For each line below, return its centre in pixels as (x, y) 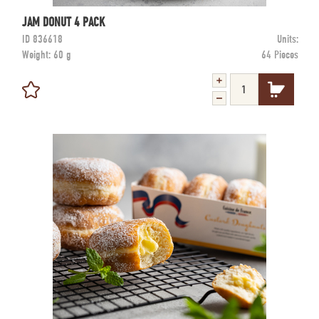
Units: (288, 39)
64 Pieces (280, 54)
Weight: (38, 54)
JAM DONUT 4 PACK (64, 22)
